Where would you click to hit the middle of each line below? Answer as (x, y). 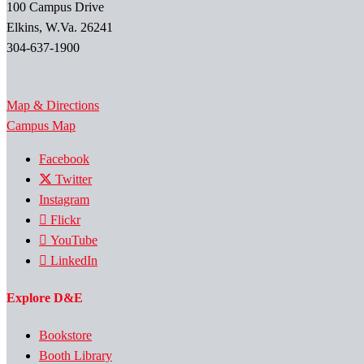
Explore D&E (45, 298)
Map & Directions (53, 105)
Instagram (64, 199)
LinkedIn (74, 260)
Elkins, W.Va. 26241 (60, 27)
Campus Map (41, 125)
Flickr (65, 219)
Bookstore (65, 336)
